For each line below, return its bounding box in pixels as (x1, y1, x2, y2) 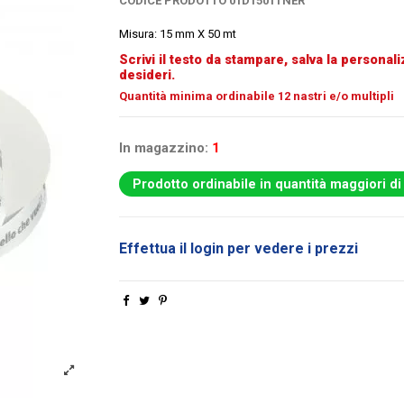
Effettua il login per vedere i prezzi (118, 240, 358, 258)
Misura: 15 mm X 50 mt (118, 27, 236, 41)
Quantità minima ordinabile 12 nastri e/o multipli (118, 89, 394, 104)
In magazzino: (118, 140, 208, 157)
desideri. (118, 66, 175, 83)
